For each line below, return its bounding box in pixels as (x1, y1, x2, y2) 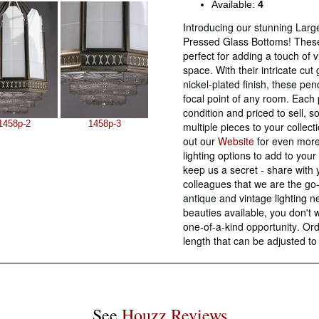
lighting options (183, 147, 251, 162)
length (183, 233, 211, 248)
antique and (183, 190, 239, 205)
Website (218, 133, 254, 148)
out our (183, 133, 218, 148)
